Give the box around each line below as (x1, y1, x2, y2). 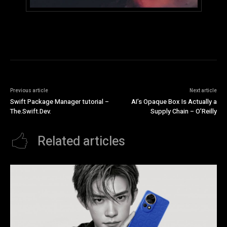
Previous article (10, 87, 48, 95)
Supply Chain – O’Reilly (150, 106, 217, 117)
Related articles (37, 132, 125, 152)
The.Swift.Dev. (10, 106, 51, 117)
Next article (189, 87, 217, 95)
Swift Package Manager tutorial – (10, 97, 109, 107)
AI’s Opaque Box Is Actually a (131, 97, 217, 107)
